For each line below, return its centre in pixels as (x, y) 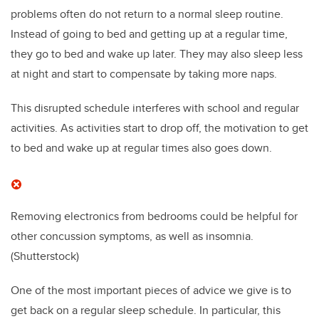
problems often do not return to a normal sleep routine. (147, 14)
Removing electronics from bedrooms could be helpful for (154, 216)
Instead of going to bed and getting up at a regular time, (149, 34)
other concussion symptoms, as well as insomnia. (132, 236)
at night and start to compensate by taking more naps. (144, 74)
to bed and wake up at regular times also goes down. (141, 148)
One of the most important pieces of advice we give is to (151, 291)
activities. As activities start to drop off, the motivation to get (159, 128)
